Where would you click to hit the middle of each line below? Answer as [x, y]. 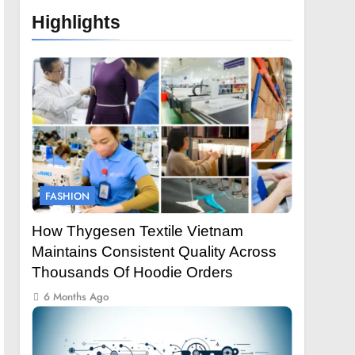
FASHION [68, 197]
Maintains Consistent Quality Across [155, 252]
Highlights [76, 22]
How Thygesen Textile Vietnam [138, 231]
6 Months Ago [76, 297]
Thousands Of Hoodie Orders [133, 273]
